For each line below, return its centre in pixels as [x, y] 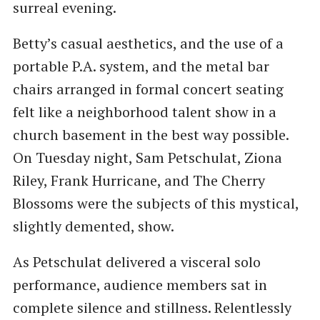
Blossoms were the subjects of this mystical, [155, 203]
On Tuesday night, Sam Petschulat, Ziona [147, 157]
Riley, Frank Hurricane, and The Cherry [139, 180]
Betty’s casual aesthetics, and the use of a [148, 43]
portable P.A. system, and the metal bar [141, 66]
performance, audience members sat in [140, 284]
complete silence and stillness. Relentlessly [152, 307]
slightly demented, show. [93, 226]
